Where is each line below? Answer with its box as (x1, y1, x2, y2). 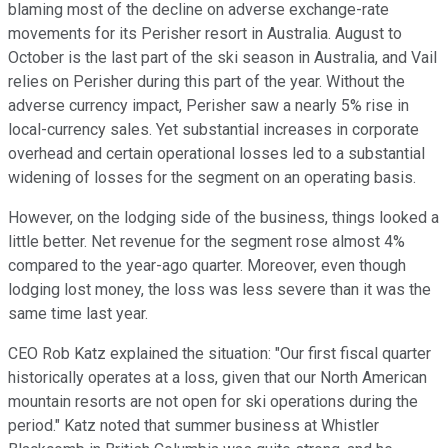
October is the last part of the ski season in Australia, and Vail (8, 47, 437, 67)
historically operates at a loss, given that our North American (8, 367, 427, 387)
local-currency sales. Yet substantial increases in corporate (8, 119, 419, 139)
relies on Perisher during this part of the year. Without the (8, 71, 405, 91)
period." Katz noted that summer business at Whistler (8, 415, 379, 435)
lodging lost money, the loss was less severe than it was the (8, 279, 431, 299)
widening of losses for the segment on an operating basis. (8, 167, 416, 187)
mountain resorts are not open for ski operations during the (8, 391, 418, 411)
